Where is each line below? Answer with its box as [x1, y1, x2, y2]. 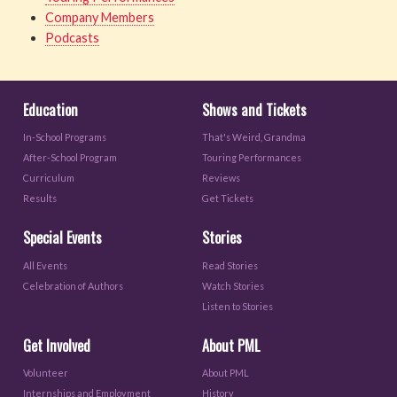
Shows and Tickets [202, 99, 307, 121]
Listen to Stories [202, 300, 274, 312]
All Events [23, 259, 68, 271]
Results [23, 192, 58, 205]
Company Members [45, 9, 155, 25]
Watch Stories [202, 279, 265, 292]
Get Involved [23, 334, 91, 356]
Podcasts [45, 29, 100, 45]
